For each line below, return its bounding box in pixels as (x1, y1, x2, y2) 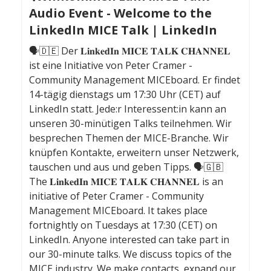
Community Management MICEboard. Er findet (29, 73, 240, 87)
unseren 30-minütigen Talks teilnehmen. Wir (29, 117, 232, 131)
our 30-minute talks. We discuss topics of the (29, 247, 232, 261)
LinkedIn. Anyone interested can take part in (29, 233, 229, 247)
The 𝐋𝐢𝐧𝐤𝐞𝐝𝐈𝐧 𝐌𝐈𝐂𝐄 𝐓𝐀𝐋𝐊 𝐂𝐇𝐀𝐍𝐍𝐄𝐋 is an (29, 175, 223, 189)
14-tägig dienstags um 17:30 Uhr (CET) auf (29, 88, 221, 102)
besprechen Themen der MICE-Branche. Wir (29, 131, 229, 145)
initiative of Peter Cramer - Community (29, 189, 204, 203)
